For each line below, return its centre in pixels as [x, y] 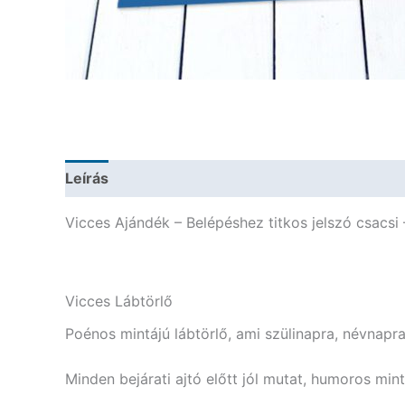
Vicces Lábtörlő [119, 301]
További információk [199, 178]
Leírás [87, 178]
